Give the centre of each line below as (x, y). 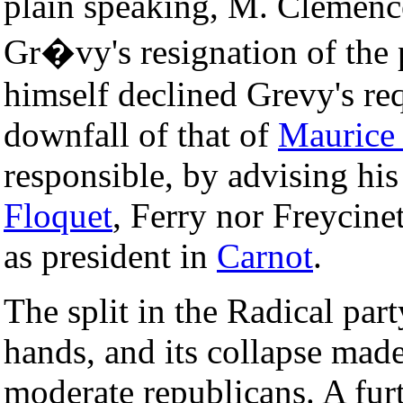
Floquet (58, 215)
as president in (110, 255)
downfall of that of (141, 134)
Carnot (265, 255)
